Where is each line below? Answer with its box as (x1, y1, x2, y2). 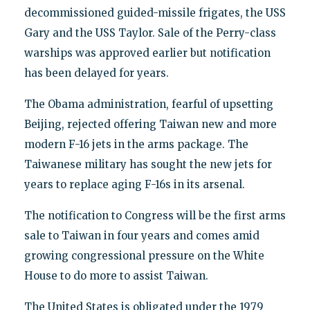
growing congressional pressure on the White (24, 248, 264, 262)
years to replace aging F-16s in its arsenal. (24, 177, 245, 191)
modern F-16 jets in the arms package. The (24, 137, 248, 151)
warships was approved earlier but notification (24, 46, 271, 60)
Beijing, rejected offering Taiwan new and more (24, 117, 277, 131)
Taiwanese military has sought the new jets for (24, 157, 272, 171)
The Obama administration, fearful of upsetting (24, 97, 273, 111)
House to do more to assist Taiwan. (24, 268, 208, 282)
